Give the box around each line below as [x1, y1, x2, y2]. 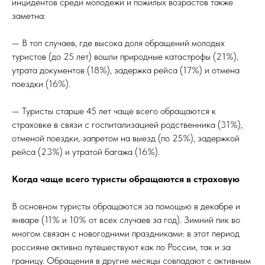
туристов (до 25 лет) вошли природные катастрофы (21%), [12, 51, 238, 62]
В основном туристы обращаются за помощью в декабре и [12, 201, 240, 212]
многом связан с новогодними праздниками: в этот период [12, 228, 240, 239]
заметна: [12, 10, 46, 21]
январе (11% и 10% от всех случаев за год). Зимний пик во [12, 214, 240, 225]
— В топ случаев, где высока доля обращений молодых [12, 37, 225, 49]
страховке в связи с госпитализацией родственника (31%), [12, 119, 243, 130]
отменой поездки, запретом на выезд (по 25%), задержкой [12, 132, 240, 144]
